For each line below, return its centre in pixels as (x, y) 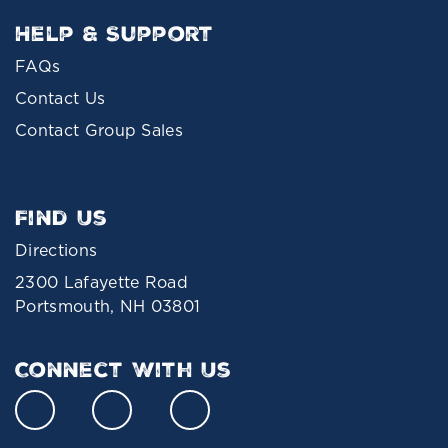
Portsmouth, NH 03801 (108, 305)
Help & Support (114, 33)
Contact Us (60, 97)
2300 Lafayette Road (102, 281)
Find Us (61, 217)
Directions (56, 249)
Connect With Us (123, 369)
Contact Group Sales (99, 129)
